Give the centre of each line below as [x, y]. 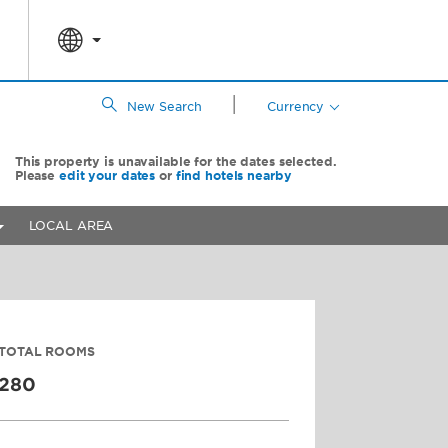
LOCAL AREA [71, 225]
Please [36, 175]
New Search [164, 106]
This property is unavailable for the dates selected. [175, 161]
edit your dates [107, 175]
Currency [296, 106]
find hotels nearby [233, 175]
